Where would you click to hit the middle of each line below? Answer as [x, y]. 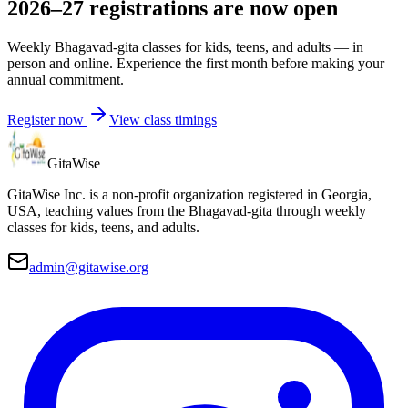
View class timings [163, 119]
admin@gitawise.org [89, 267]
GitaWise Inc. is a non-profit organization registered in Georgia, [189, 194]
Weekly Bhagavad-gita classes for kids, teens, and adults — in [185, 46]
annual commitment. [66, 79]
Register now [47, 119]
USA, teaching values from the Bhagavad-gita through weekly [187, 210]
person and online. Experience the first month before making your [196, 63]
